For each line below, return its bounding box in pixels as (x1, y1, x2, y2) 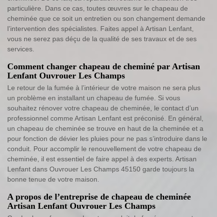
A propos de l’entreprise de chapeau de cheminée (7, 191, 191, 201)
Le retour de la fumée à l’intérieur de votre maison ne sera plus (7, 83, 201, 92)
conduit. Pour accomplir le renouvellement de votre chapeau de (7, 144, 201, 153)
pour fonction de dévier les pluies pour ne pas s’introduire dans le (7, 134, 207, 142)
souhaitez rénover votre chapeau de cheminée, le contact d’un (7, 104, 199, 112)
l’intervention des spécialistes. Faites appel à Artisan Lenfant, (7, 24, 194, 32)
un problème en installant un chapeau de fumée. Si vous (7, 93, 180, 102)
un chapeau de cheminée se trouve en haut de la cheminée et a (7, 124, 203, 132)
